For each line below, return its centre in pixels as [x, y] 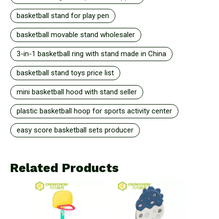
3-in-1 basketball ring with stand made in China [91, 54]
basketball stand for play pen [63, 15]
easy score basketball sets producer [75, 130]
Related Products [64, 168]
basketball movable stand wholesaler [76, 34]
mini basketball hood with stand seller [77, 92]
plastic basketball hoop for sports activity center [94, 111]
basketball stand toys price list [65, 73]
